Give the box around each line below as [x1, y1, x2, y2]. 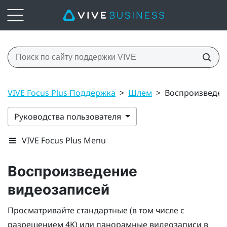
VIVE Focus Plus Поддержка [8, 87, 116, 98]
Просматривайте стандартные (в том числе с [8, 204, 184, 216]
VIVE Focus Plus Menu [22, 134, 106, 146]
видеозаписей [8, 181, 109, 198]
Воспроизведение [8, 163, 137, 180]
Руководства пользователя [14, 110, 123, 122]
